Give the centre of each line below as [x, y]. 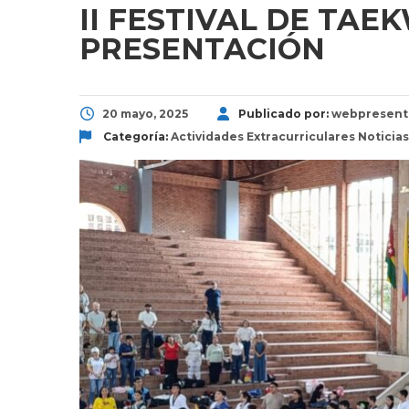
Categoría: [136, 136]
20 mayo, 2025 [145, 113]
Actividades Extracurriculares [263, 136]
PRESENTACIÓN [202, 48]
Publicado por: [285, 113]
